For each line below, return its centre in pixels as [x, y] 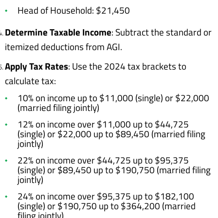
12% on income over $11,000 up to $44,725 [103, 124]
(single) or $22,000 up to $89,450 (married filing [111, 134]
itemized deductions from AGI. [64, 47]
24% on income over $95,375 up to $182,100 [106, 196]
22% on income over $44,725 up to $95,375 [103, 160]
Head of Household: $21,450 [74, 10]
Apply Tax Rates [36, 66]
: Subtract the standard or [162, 32]
